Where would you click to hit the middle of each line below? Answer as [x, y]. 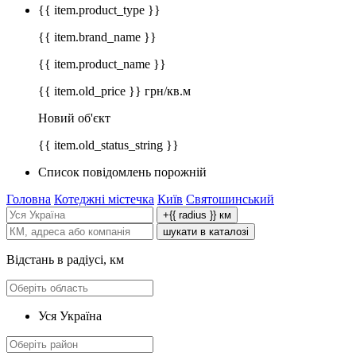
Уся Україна [70, 316]
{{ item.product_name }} [102, 64]
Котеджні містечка [104, 199]
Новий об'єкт [74, 118]
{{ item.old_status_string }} [108, 145]
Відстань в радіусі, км [65, 260]
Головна [29, 199]
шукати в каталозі [206, 232]
